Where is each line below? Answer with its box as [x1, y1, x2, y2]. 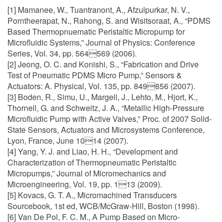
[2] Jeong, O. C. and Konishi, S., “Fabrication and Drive [7, 58, 199, 70]
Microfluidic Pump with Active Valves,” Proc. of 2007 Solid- [7, 113, 212, 124]
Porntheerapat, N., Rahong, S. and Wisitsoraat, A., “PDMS [7, 15, 211, 26]
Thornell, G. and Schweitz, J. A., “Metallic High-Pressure [7, 102, 204, 113]
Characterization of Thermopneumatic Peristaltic [7, 157, 176, 168]
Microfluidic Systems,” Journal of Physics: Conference [7, 37, 195, 48]
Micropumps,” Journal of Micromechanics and [7, 167, 166, 179]
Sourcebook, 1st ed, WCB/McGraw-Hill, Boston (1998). [7, 200, 199, 212]
